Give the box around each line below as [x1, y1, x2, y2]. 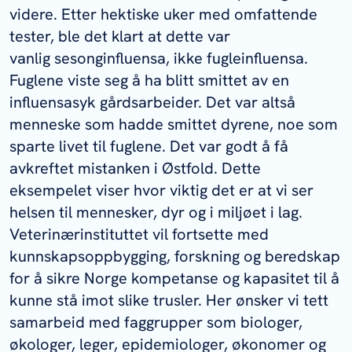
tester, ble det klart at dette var [9, 26, 230, 47]
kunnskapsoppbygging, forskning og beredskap [9, 246, 340, 267]
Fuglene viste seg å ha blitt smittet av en [9, 70, 289, 91]
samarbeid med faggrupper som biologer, [9, 312, 302, 333]
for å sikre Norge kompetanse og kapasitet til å [9, 268, 339, 289]
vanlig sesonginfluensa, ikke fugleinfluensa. [9, 48, 308, 69]
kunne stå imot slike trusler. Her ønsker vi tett [9, 290, 328, 311]
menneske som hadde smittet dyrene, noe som [9, 114, 338, 135]
